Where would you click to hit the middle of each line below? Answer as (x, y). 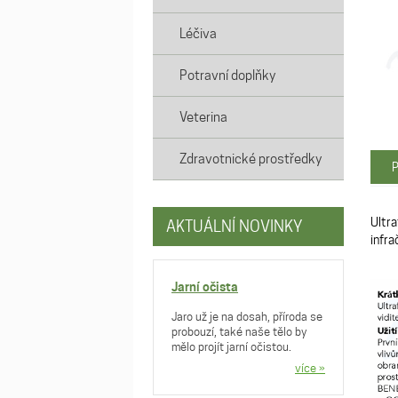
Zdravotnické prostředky (251, 159)
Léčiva (198, 34)
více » (310, 368)
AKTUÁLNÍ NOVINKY (234, 226)
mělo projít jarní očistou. (231, 346)
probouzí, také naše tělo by (239, 331)
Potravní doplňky (227, 76)
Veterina (203, 117)
